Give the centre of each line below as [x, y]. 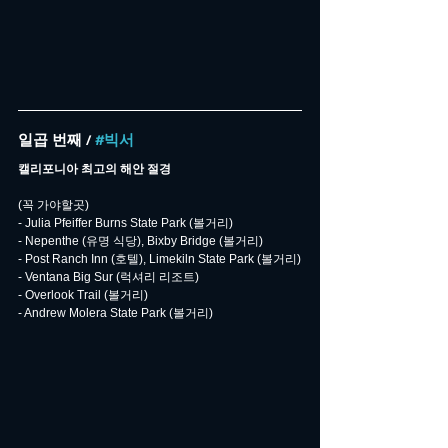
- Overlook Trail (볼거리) [83, 295]
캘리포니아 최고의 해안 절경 [94, 169]
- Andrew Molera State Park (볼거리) [115, 313]
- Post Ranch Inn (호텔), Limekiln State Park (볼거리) [159, 259]
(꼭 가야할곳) [53, 205]
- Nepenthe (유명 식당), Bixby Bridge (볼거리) [140, 241]
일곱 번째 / [56, 141]
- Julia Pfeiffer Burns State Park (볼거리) [125, 223]
